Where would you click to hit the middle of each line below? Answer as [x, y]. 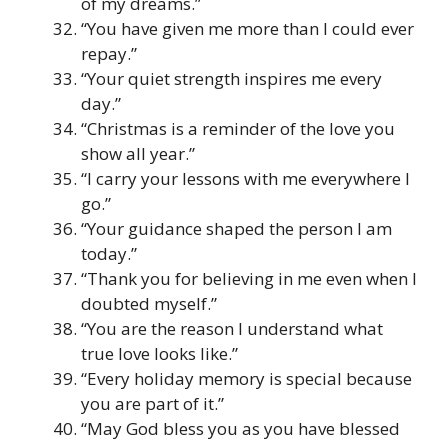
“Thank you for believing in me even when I [249, 278]
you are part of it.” [152, 403]
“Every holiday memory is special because [246, 378]
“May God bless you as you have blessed [240, 428]
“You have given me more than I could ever [247, 28]
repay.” [109, 53]
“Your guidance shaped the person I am [236, 228]
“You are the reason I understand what [232, 328]
